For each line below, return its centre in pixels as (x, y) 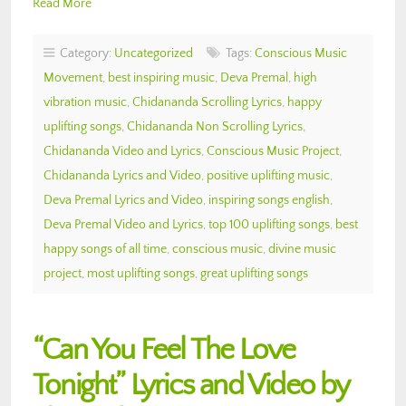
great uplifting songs (254, 273)
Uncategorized (154, 53)
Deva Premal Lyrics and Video (123, 200)
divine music (302, 249)
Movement (73, 77)
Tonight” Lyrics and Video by (191, 385)
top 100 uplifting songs (269, 224)
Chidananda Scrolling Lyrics (207, 102)
